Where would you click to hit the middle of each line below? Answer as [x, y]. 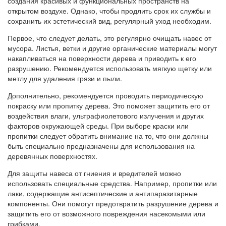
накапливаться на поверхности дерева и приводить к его [102, 58]
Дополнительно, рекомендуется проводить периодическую [105, 95]
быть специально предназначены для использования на [101, 146]
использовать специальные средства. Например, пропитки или [112, 183]
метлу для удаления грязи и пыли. [65, 78]
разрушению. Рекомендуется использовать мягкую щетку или [110, 68]
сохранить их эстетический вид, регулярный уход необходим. [109, 20]
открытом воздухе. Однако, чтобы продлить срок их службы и [109, 10]
